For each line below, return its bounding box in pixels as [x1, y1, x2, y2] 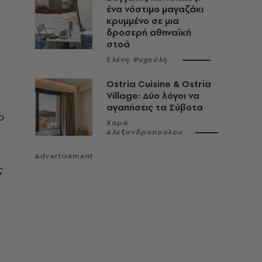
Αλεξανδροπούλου [106, 127, 183, 137]
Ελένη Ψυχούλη [106, 55, 168, 64]
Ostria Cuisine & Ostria [106, 78, 211, 90]
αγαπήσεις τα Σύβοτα [106, 101, 203, 113]
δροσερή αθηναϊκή [106, 26, 191, 39]
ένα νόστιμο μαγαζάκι [106, 3, 204, 15]
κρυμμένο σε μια [106, 15, 179, 27]
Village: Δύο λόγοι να [106, 89, 199, 102]
